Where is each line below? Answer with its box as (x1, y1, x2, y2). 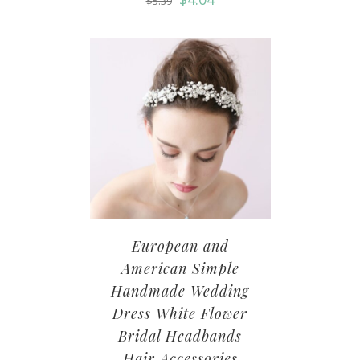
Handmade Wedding (111, 281, 249, 301)
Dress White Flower (112, 304, 247, 324)
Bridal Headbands (118, 326, 242, 346)
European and (131, 236, 229, 256)
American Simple (121, 259, 239, 279)
